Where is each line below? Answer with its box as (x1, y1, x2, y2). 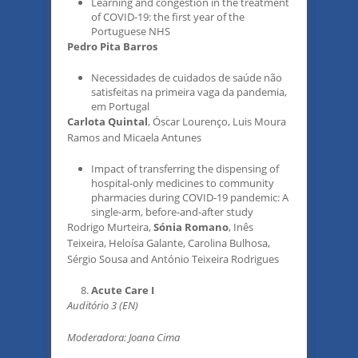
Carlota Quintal (67, 114, 148, 129)
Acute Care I (91, 283, 154, 297)
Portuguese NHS (91, 24, 170, 38)
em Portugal (91, 99, 149, 113)
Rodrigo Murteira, (67, 220, 153, 234)
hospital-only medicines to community (91, 176, 274, 190)
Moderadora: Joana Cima (67, 330, 180, 344)
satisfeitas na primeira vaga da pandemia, (91, 85, 287, 99)
